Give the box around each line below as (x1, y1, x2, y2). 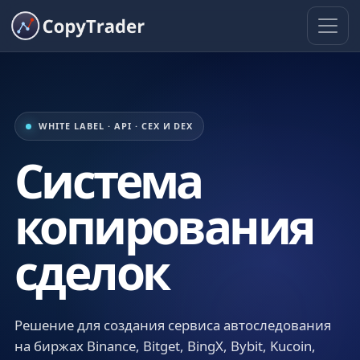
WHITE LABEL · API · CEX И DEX (39, 120, 194, 132)
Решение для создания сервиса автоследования (14, 316, 331, 334)
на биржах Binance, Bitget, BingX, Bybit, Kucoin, (14, 337, 316, 355)
